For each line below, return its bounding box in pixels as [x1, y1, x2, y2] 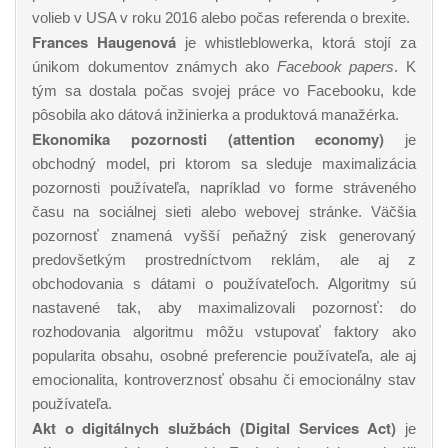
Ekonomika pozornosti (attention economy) [32, 128, 385, 150]
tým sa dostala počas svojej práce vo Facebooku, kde [32, 82, 416, 99]
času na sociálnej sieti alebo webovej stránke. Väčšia [32, 203, 416, 220]
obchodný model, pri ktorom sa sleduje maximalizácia [32, 155, 416, 172]
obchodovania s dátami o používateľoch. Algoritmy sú [32, 275, 416, 292]
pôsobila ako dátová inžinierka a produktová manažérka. [32, 106, 399, 123]
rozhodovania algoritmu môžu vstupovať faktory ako [32, 323, 416, 340]
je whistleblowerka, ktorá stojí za [176, 34, 416, 51]
